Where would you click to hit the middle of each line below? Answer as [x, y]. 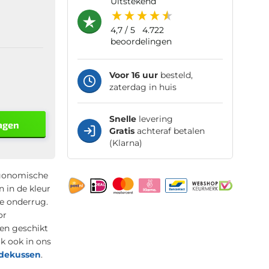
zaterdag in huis [143, 87]
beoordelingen [141, 41]
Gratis [122, 131]
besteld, [175, 75]
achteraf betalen [169, 131]
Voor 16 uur [133, 75]
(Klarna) [125, 143]
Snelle [122, 119]
